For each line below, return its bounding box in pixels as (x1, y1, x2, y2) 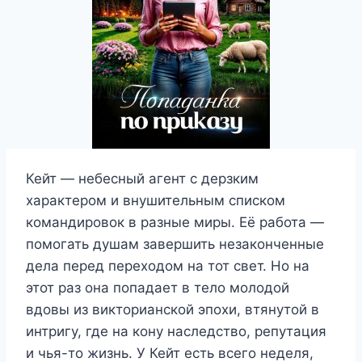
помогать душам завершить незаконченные (26, 236, 324, 252)
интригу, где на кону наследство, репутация (26, 323, 326, 339)
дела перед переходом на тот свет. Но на (26, 258, 309, 274)
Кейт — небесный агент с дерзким (26, 170, 259, 187)
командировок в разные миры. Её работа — (26, 214, 324, 230)
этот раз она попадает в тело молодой (26, 280, 289, 296)
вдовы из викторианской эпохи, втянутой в (26, 301, 319, 318)
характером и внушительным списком (26, 192, 285, 208)
